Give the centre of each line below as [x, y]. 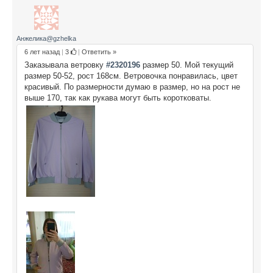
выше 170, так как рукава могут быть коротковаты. [118, 97]
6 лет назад [42, 51]
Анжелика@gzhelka [46, 38]
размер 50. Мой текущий [187, 65]
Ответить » [99, 51]
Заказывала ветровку [65, 65]
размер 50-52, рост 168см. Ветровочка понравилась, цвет [131, 76]
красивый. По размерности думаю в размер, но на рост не [132, 87]
